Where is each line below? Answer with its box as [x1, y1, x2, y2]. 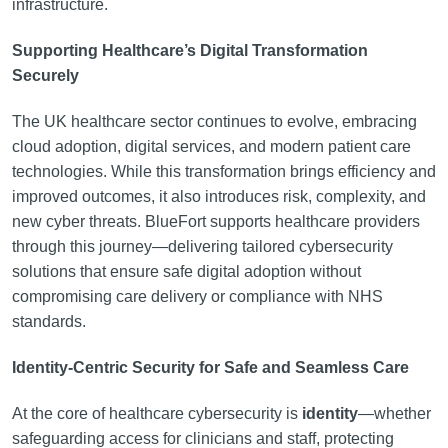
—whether [357, 405, 431, 422]
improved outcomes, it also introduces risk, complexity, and [11, 188, 426, 205]
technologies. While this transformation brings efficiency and [11, 163, 436, 180]
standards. [11, 313, 86, 330]
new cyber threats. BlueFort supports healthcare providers [11, 213, 420, 230]
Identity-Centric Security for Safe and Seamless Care [11, 359, 409, 376]
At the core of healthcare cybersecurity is [11, 405, 302, 422]
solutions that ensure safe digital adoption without [11, 263, 361, 280]
